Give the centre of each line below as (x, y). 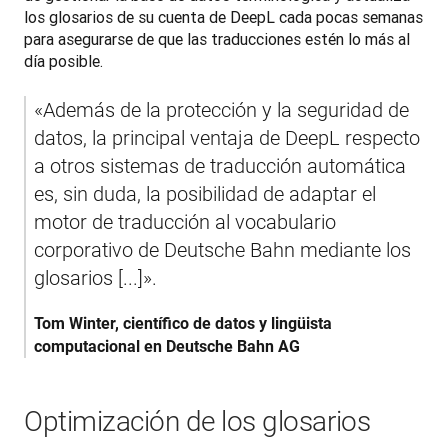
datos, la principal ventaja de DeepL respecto (227, 137)
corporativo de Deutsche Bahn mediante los (222, 249)
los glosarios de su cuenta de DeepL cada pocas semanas (223, 16)
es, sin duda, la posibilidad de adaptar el (205, 193)
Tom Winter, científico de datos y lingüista (183, 323)
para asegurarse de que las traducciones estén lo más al (217, 38)
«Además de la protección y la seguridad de (221, 109)
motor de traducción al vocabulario (185, 221)
